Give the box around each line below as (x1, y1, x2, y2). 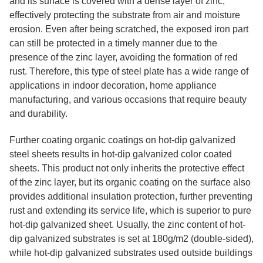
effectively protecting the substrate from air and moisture (9, 10, 240, 20)
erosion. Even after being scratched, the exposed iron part (9, 24, 248, 34)
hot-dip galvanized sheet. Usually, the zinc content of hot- (9, 220, 245, 230)
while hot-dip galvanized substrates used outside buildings (9, 248, 252, 258)
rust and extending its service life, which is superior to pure (9, 205, 251, 215)
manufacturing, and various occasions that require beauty (9, 95, 247, 104)
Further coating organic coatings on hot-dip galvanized (9, 135, 235, 145)
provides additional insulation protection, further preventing (9, 191, 252, 201)
